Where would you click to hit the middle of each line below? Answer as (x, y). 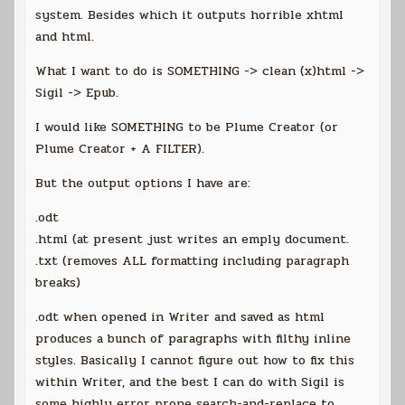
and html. (65, 37)
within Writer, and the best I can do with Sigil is (190, 382)
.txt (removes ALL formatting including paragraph (193, 261)
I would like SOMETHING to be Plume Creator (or (187, 127)
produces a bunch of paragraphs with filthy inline (193, 339)
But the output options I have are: (143, 184)
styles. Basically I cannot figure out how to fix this (195, 361)
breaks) (58, 283)
